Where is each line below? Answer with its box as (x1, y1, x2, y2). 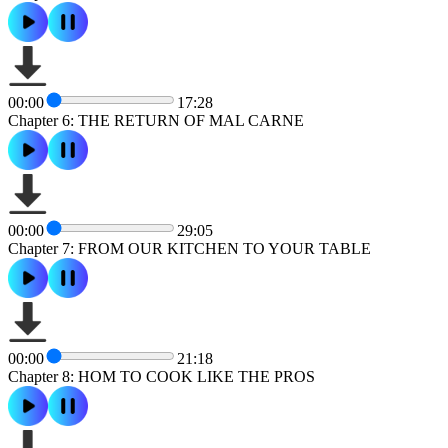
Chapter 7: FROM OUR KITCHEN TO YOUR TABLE (8, 239, 371, 257)
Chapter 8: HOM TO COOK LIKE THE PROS (8, 367, 315, 385)
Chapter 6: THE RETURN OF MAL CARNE (8, 111, 304, 129)
